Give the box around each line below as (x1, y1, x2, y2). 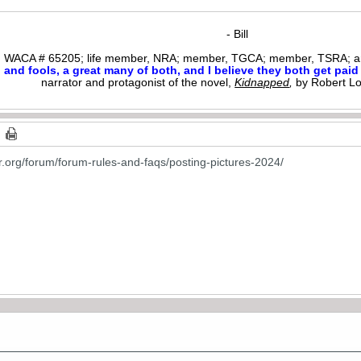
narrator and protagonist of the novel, (41, 75, 235, 89)
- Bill (226, 27, 252, 40)
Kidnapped (234, 75, 290, 89)
